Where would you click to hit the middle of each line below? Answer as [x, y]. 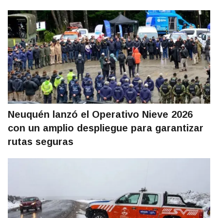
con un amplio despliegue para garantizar [106, 128]
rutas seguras [41, 142]
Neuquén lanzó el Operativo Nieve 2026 [100, 115]
